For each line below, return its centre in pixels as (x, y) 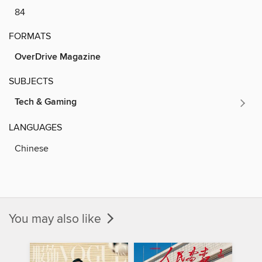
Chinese (32, 148)
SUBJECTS (31, 81)
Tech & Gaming (46, 102)
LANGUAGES (35, 127)
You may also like (56, 219)
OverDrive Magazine (58, 57)
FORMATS (30, 36)
